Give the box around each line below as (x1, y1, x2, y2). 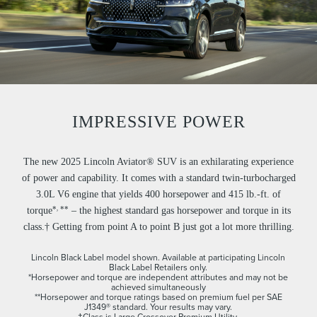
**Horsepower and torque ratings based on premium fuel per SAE (34, 291, 282, 303)
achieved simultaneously (110, 281, 206, 293)
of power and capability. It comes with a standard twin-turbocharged (21, 173, 296, 183)
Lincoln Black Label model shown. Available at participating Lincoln (31, 251, 286, 263)
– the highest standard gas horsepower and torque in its (68, 205, 291, 216)
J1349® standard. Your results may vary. (84, 301, 233, 313)
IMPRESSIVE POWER (71, 113, 246, 131)
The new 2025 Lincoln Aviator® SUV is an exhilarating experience (23, 156, 294, 167)
